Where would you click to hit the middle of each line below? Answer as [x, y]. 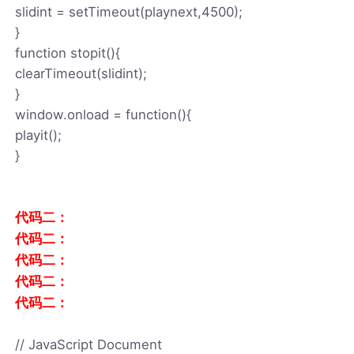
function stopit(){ [68, 53]
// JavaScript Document [89, 344]
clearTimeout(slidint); [81, 73]
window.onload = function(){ [104, 114]
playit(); [39, 135]
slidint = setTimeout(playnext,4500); [129, 11]
